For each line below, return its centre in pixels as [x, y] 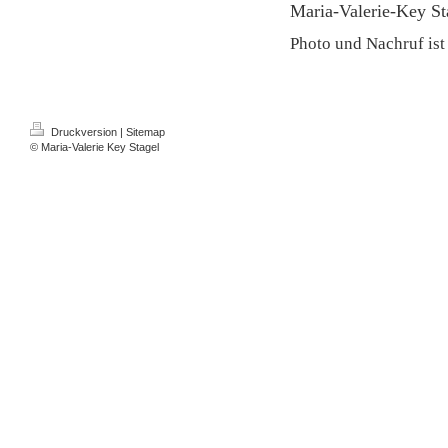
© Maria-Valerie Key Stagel [94, 147]
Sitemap [145, 132]
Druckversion [84, 132]
